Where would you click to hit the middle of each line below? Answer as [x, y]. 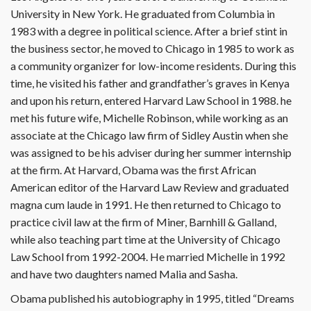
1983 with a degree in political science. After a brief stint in [149, 31]
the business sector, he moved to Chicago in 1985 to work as [152, 48]
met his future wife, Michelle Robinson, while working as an [149, 117]
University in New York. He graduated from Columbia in [143, 13]
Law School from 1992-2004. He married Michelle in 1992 [148, 256]
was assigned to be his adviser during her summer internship [151, 152]
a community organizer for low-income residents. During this [153, 65]
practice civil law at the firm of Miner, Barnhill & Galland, [143, 221]
